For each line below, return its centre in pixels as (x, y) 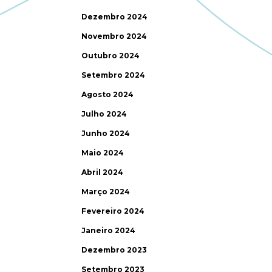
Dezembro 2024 (114, 17)
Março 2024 (106, 192)
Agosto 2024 (107, 94)
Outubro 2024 (110, 56)
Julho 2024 (104, 114)
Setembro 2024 (113, 75)
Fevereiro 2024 (113, 211)
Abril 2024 (102, 172)
